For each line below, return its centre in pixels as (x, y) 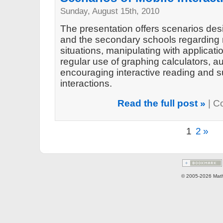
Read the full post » (162, 103)
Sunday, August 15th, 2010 (110, 11)
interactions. (86, 83)
